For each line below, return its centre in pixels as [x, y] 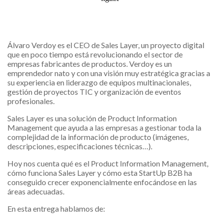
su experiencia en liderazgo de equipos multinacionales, [99, 82]
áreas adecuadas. [36, 192]
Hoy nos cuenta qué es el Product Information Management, [108, 164]
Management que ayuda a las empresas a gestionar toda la [104, 128]
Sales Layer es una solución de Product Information [92, 118]
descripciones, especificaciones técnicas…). [80, 146]
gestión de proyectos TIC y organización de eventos [94, 92]
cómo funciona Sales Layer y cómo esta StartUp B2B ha [100, 173]
